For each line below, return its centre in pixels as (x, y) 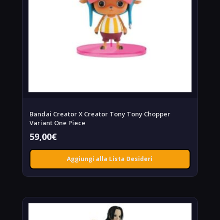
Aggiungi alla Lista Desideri (110, 159)
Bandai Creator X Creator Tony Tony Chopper (100, 114)
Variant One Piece (57, 123)
